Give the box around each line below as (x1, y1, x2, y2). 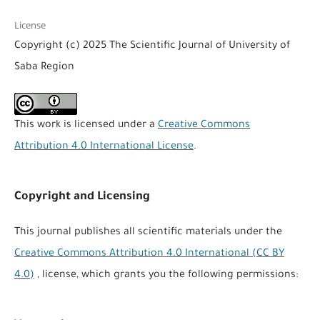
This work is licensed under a (14, 120, 158, 132)
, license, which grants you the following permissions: (34, 270, 299, 282)
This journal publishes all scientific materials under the (14, 227, 282, 239)
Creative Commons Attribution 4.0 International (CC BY (14, 249, 284, 261)
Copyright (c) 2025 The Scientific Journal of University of (14, 41, 290, 53)
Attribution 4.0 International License (14, 141, 194, 154)
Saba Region (14, 62, 74, 74)
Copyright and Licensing (14, 191, 150, 204)
